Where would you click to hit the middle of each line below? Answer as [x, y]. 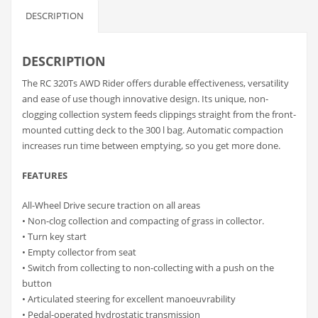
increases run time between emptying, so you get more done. [151, 145]
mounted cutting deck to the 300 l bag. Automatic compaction [153, 130]
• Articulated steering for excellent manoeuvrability [129, 298]
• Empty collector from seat [79, 252]
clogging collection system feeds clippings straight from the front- [159, 114]
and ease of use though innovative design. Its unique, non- [145, 98]
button [37, 283]
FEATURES [46, 175]
